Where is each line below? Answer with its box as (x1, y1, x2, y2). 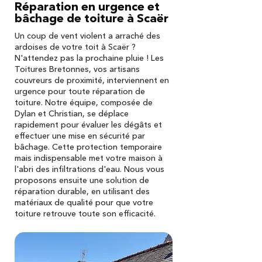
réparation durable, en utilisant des (15, 186, 150, 196)
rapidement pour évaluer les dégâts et (15, 119, 162, 130)
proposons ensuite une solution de (15, 175, 149, 185)
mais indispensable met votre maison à (15, 153, 163, 163)
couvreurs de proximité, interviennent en (15, 75, 169, 85)
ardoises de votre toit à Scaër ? (15, 42, 136, 52)
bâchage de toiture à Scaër (15, 11, 168, 25)
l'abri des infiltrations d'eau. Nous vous (15, 164, 164, 174)
